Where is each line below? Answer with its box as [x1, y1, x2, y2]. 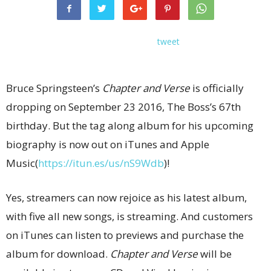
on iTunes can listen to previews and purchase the [6, 228, 244, 242]
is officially [190, 81, 244, 95]
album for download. [6, 247, 110, 261]
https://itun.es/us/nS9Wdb [38, 156, 164, 170]
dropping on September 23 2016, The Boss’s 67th [6, 100, 241, 114]
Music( [6, 156, 38, 170]
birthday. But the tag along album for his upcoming [6, 119, 253, 132]
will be [198, 247, 232, 261]
